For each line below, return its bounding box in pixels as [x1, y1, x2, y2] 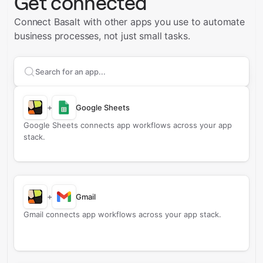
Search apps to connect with [23, 70, 154, 82]
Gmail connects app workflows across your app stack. [23, 210, 221, 219]
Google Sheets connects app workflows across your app [23, 120, 232, 130]
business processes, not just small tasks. [14, 30, 190, 42]
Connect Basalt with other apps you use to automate [14, 16, 245, 28]
